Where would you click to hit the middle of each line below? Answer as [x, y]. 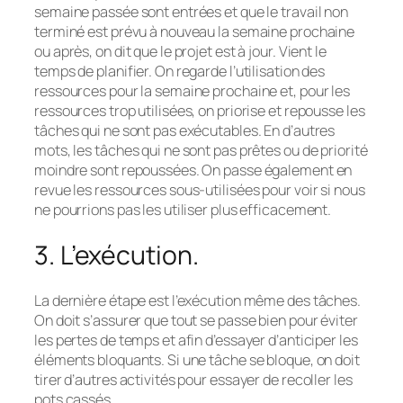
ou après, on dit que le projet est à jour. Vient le [180, 51]
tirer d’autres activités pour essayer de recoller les [193, 380]
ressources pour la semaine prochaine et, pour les [193, 90]
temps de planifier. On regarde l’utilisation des [180, 71]
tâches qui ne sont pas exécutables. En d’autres [185, 130]
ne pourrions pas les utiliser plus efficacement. [183, 209]
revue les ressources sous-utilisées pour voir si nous [200, 189]
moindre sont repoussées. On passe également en [193, 170]
